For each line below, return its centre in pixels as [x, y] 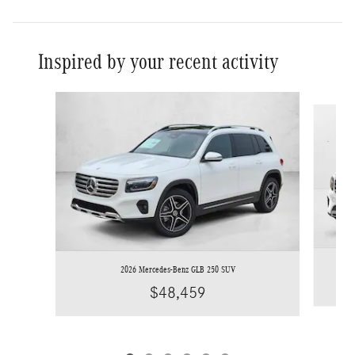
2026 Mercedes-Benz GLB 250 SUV [177, 269]
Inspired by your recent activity [158, 61]
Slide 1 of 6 [44, 99]
